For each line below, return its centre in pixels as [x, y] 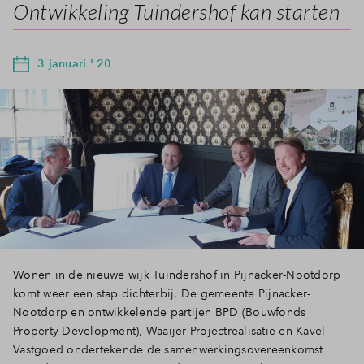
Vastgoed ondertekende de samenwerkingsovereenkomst [168, 349]
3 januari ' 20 [75, 63]
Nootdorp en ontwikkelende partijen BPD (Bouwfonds [160, 312]
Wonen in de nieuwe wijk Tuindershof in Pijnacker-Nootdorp [177, 275]
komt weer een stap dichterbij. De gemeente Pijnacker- [162, 293]
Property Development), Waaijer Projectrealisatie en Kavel [169, 331]
